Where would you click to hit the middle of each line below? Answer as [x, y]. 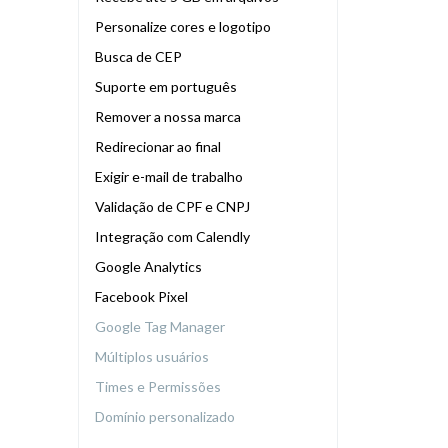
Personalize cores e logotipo [183, 27]
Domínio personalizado [166, 417]
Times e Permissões [159, 387]
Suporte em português [167, 87]
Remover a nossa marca [169, 117]
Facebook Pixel [143, 297]
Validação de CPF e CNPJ [174, 207]
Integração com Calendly [174, 237]
